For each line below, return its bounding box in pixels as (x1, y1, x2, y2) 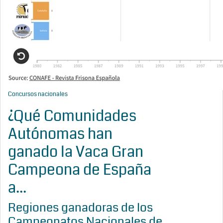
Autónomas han (8, 123, 112, 144)
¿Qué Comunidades (8, 106, 136, 126)
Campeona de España (8, 159, 151, 180)
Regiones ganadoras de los (8, 199, 153, 216)
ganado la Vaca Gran (8, 141, 143, 162)
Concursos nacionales (8, 90, 68, 99)
